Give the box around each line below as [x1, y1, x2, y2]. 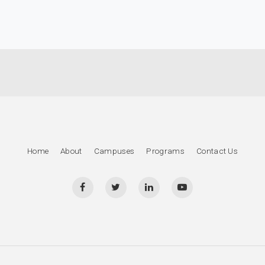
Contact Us [196, 146, 238, 156]
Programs [146, 146, 185, 156]
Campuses [93, 146, 135, 156]
